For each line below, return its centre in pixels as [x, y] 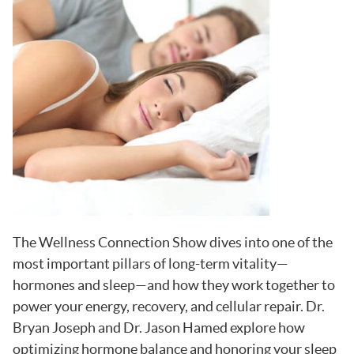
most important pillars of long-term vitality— [150, 263]
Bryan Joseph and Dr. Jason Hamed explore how [158, 327]
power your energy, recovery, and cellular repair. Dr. [168, 306]
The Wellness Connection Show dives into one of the [172, 242]
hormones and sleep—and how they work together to [173, 284]
